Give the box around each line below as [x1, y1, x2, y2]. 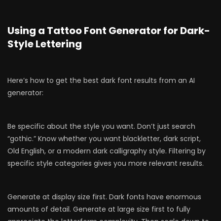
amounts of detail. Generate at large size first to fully [7, 204, 190, 214]
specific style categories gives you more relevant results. [7, 158, 204, 168]
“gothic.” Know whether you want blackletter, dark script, [7, 134, 201, 144]
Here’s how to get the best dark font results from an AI [7, 75, 195, 85]
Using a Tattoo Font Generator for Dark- [7, 24, 210, 37]
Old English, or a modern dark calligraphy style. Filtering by [7, 146, 206, 156]
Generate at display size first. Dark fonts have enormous [7, 192, 201, 202]
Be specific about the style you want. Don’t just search [7, 121, 195, 131]
